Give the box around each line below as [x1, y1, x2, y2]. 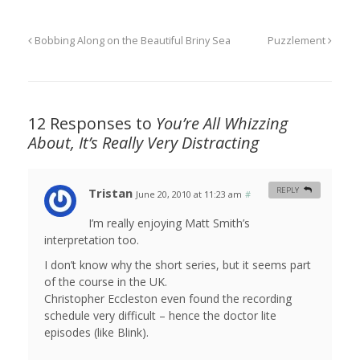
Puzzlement [268, 34, 328, 48]
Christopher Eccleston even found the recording [44, 291, 292, 307]
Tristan [88, 185, 133, 202]
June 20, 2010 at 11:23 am [136, 188, 242, 201]
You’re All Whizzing [156, 112, 288, 135]
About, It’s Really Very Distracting [28, 132, 259, 154]
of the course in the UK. [44, 274, 167, 290]
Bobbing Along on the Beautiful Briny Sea [32, 34, 231, 48]
